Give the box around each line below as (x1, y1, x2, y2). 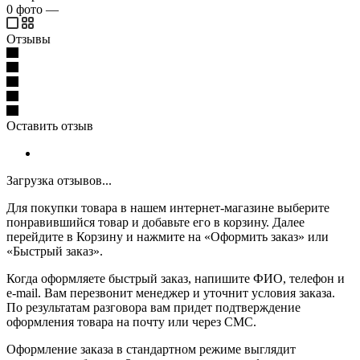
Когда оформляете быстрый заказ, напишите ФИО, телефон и (6, 271, 345, 285)
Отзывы (6, 31, 51, 46)
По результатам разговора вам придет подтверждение (6, 300, 301, 314)
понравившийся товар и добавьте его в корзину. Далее (6, 215, 305, 229)
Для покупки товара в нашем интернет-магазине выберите (6, 200, 329, 215)
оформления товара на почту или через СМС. (6, 314, 256, 329)
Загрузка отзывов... (6, 173, 112, 187)
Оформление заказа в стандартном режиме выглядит (6, 342, 296, 356)
